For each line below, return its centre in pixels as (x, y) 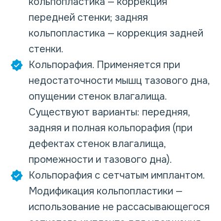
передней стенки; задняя (88, 18)
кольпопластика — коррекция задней (116, 33)
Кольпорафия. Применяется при (104, 65)
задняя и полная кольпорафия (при (110, 128)
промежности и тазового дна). (100, 160)
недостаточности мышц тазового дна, (119, 81)
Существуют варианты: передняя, (109, 112)
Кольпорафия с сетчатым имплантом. (117, 175)
